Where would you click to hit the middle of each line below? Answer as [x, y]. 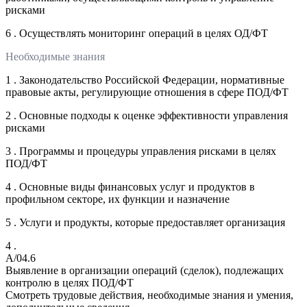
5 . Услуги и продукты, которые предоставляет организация [145, 222]
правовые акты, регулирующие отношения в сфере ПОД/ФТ [147, 92]
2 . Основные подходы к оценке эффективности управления [147, 115]
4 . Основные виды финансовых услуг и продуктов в [130, 186]
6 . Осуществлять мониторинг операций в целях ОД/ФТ [137, 33]
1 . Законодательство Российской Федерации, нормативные [145, 79]
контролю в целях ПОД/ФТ [70, 282]
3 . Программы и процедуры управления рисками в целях [141, 151]
